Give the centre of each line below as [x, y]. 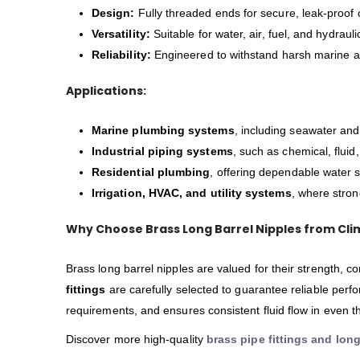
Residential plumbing [151, 172]
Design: [113, 13]
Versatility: [121, 34]
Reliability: [121, 55]
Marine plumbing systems [163, 131]
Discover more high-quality [136, 340]
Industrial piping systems [162, 151]
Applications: [106, 91]
